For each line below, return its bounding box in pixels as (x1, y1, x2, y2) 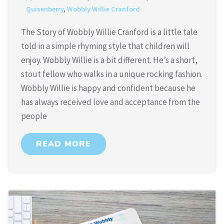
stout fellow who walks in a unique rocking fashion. (21, 68, 202, 80)
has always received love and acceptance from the (21, 96, 200, 108)
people (21, 110, 47, 122)
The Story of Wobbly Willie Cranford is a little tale (21, 26, 197, 38)
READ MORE (36, 138, 91, 150)
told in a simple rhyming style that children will (21, 40, 189, 52)
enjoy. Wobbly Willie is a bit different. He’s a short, (21, 54, 197, 66)
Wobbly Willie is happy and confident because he (21, 82, 195, 94)
